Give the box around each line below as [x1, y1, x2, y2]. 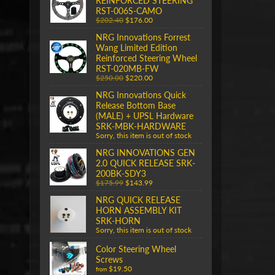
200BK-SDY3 [96, 168, 146, 179]
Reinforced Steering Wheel [96, 52, 197, 63]
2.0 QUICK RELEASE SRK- [96, 157, 195, 168]
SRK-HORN [96, 215, 141, 226]
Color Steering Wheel [96, 244, 176, 255]
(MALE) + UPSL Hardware [96, 110, 193, 121]
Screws [96, 254, 123, 265]
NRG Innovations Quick [96, 89, 186, 100]
